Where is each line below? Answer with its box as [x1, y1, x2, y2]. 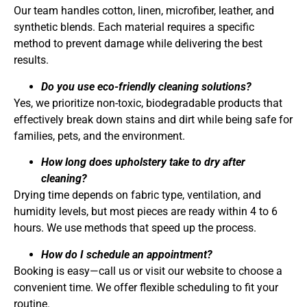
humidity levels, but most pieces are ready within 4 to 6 [14, 205, 278, 219]
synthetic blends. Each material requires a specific [14, 21, 254, 34]
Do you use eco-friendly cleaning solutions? [41, 79, 251, 93]
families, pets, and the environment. [14, 129, 185, 143]
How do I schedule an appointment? [41, 247, 212, 261]
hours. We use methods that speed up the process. [14, 221, 256, 235]
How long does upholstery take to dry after [41, 156, 245, 169]
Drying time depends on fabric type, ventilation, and [14, 188, 261, 202]
